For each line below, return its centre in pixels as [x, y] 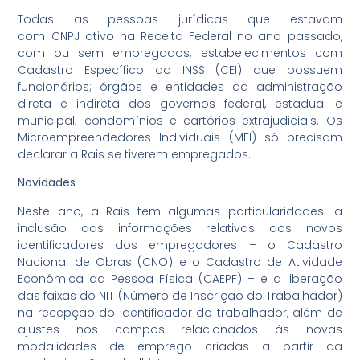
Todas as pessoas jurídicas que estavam [180, 20]
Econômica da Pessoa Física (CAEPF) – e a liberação [180, 278]
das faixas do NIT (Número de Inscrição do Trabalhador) [180, 295]
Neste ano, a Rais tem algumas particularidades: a [180, 211]
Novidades [47, 183]
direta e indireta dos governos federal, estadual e [180, 104]
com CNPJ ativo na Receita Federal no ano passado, [180, 37]
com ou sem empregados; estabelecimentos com [180, 53]
